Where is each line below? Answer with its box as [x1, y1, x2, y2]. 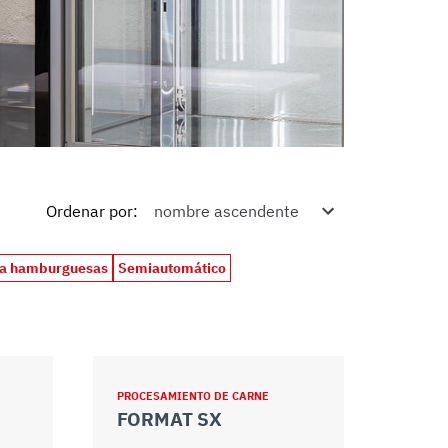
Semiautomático [118, 259, 227, 277]
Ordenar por [46, 200, 133, 221]
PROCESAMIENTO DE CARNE [116, 389, 269, 403]
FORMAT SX [116, 407, 222, 431]
